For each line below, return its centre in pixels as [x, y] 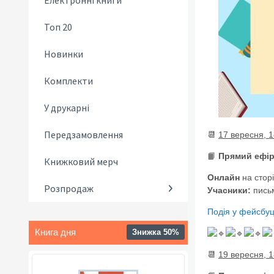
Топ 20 [58, 27]
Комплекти [68, 81]
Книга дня [55, 232]
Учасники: [230, 190]
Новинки [64, 54]
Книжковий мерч [81, 161]
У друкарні [67, 108]
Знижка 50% [156, 232]
